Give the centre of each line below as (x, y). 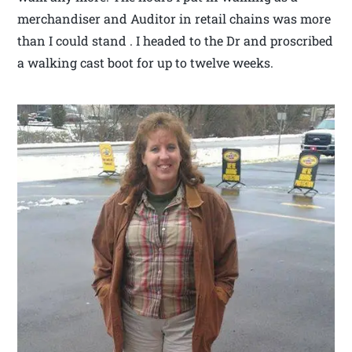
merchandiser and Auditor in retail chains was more (174, 19)
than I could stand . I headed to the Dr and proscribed (176, 41)
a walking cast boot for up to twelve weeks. (146, 63)
